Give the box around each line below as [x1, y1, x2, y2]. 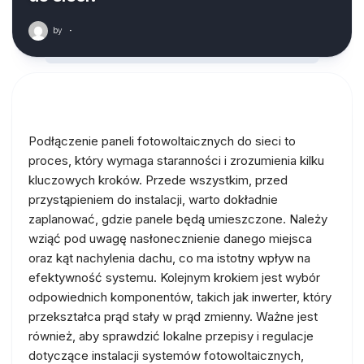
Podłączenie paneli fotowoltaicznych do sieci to [28, 133, 296, 149]
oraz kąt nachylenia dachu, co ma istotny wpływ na [28, 250, 310, 266]
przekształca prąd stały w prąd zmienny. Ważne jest [28, 309, 318, 324]
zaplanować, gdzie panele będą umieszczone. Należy [28, 211, 327, 227]
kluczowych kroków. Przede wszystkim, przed [28, 172, 288, 188]
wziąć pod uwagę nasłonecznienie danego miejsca [28, 231, 312, 246]
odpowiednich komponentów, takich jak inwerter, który [28, 289, 331, 305]
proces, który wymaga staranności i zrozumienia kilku [28, 153, 324, 168]
